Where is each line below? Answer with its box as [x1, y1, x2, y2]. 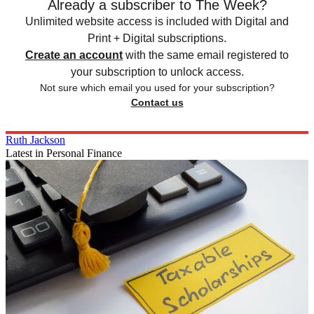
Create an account [25, 49, 123, 62]
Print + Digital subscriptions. [88, 32, 226, 45]
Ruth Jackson [6, 134, 65, 146]
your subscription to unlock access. [70, 66, 244, 78]
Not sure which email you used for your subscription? [39, 82, 275, 94]
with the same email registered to [125, 49, 289, 62]
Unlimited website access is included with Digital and [25, 15, 289, 28]
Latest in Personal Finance [6, 147, 122, 160]
